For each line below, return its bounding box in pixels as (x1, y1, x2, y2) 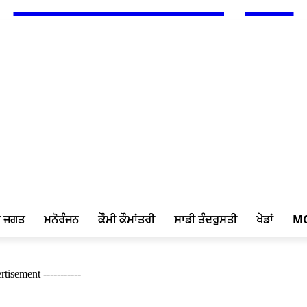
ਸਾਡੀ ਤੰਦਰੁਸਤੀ (174, 212, 237, 227)
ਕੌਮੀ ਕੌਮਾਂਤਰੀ (98, 212, 155, 227)
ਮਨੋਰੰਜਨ (44, 212, 79, 227)
